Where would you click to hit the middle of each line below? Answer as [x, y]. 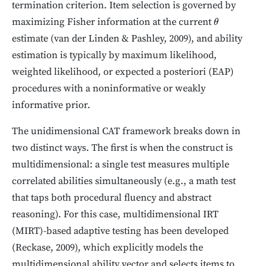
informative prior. [51, 106]
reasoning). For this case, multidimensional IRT [115, 215]
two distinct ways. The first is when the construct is [122, 148]
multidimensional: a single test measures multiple [121, 165]
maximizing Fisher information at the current [113, 23]
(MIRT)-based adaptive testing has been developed [120, 232]
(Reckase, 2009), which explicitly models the [107, 248]
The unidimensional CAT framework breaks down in [126, 132]
